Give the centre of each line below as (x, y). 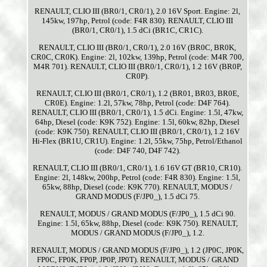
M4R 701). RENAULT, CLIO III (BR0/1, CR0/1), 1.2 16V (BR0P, (137, 67)
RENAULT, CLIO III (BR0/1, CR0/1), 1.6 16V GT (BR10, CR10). (138, 168)
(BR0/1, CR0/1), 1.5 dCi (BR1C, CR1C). (137, 30)
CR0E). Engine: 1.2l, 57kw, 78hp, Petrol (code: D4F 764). (138, 103)
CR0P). (138, 76)
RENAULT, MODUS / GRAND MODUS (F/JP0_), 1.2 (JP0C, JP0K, (138, 250)
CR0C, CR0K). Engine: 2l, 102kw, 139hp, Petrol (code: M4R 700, (138, 57)
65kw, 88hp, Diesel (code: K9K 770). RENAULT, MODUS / (138, 187)
